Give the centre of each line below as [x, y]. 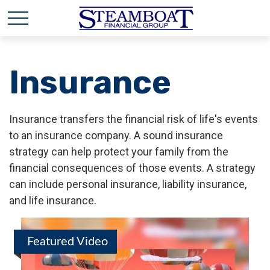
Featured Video [67, 242]
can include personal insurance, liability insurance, [128, 184]
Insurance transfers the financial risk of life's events [133, 119]
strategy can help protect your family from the [119, 152]
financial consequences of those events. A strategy [132, 168]
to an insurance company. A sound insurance [116, 135]
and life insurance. [53, 200]
